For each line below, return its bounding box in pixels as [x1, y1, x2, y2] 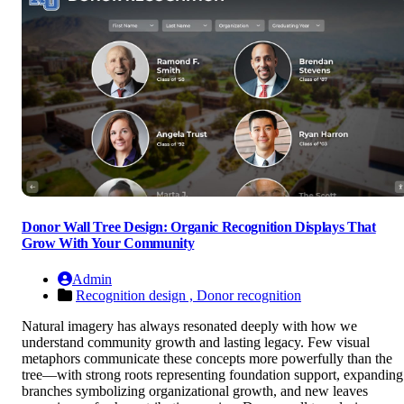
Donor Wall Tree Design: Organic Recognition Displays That [22, 219, 376, 235]
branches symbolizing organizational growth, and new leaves [22, 382, 368, 399]
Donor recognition [197, 287, 301, 303]
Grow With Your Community [22, 235, 195, 252]
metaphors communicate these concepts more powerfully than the [22, 350, 392, 366]
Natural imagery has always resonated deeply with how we [22, 317, 357, 334]
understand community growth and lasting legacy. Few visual [22, 334, 370, 350]
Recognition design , [76, 287, 197, 303]
